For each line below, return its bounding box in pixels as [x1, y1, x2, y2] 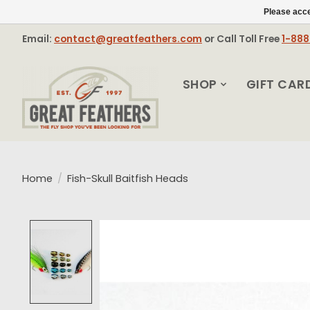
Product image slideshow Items [100, 221, 292, 238]
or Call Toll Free [202, 31, 282, 46]
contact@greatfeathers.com [54, 31, 202, 46]
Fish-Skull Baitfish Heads [66, 172, 188, 186]
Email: [22, 31, 54, 46]
